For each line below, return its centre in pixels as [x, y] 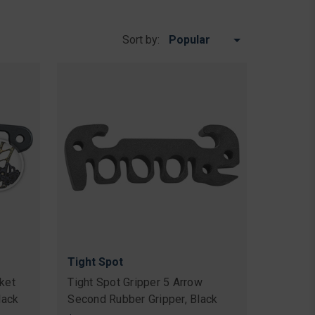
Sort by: [141, 40]
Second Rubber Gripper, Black [143, 299]
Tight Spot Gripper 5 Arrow [135, 282]
